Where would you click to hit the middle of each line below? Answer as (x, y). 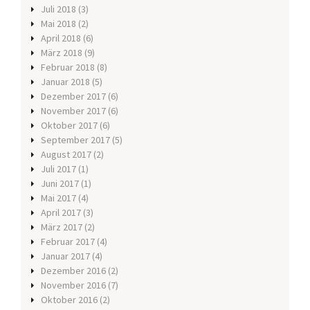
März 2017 (62, 227)
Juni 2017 (60, 184)
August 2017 (66, 155)
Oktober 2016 (69, 300)
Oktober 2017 (69, 126)
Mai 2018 (58, 24)
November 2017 (73, 111)
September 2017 (75, 140)
